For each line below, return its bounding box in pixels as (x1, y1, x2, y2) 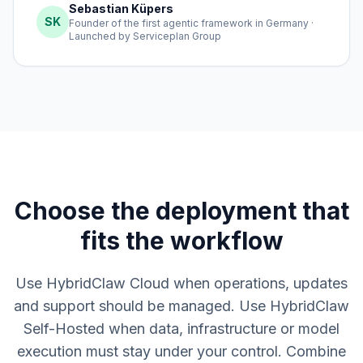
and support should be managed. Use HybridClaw (14, 297, 349, 315)
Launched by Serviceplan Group (69, 30, 221, 43)
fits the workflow (79, 226, 284, 256)
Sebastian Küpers (69, 2, 173, 16)
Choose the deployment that (14, 196, 349, 226)
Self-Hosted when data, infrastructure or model (23, 320, 340, 338)
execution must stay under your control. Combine (17, 343, 346, 361)
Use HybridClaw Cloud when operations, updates (15, 275, 348, 293)
